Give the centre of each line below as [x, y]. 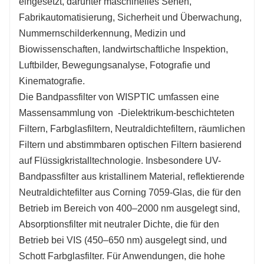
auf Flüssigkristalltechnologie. [82, 160]
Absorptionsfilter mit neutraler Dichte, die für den [119, 224]
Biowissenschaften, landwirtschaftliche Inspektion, [123, 49]
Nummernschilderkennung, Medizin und [102, 33]
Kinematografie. [52, 81]
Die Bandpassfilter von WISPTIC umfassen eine [119, 97]
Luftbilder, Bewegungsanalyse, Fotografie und [115, 65]
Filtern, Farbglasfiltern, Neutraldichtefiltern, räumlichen [132, 128]
